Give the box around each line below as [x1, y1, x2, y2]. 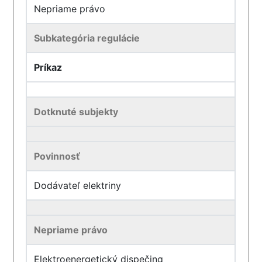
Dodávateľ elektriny [34, 180, 122, 191]
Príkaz [34, 61, 63, 73]
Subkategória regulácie [34, 32, 140, 44]
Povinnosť [34, 150, 81, 162]
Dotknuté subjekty [34, 106, 119, 118]
